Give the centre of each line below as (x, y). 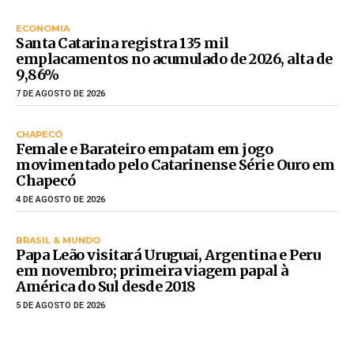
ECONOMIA (43, 28)
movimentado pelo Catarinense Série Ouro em (175, 164)
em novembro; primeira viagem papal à (152, 270)
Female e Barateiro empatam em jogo (144, 149)
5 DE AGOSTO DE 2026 (60, 305)
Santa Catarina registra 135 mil (122, 43)
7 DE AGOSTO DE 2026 (60, 93)
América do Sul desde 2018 (106, 286)
